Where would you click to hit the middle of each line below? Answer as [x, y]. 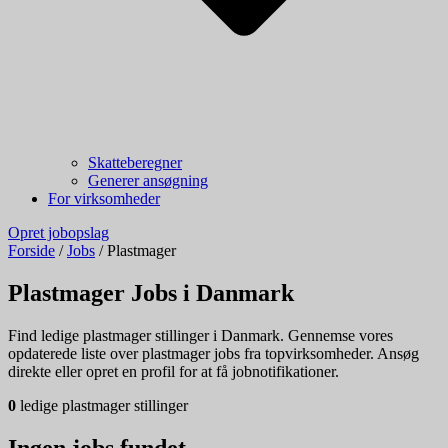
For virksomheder [104, 198]
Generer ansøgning [148, 180]
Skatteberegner [135, 162]
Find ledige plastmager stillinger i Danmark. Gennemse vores [200, 335]
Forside [31, 250]
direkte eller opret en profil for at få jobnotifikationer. [173, 371]
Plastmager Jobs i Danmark [151, 292]
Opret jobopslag [58, 232]
